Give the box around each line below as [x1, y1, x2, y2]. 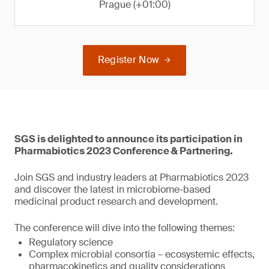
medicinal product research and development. [14, 195, 218, 208]
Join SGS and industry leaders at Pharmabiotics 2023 [14, 171, 249, 184]
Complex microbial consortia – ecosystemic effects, [29, 248, 255, 261]
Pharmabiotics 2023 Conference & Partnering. [14, 145, 233, 157]
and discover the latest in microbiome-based [14, 183, 211, 196]
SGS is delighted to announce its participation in [14, 133, 243, 145]
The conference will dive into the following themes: [14, 222, 235, 234]
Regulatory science [29, 236, 113, 249]
